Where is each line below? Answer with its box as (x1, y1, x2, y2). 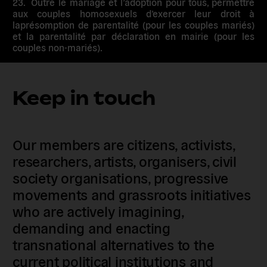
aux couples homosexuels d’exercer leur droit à (13, 7, 254, 19)
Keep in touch (13, 86, 156, 109)
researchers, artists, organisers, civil (13, 151, 237, 170)
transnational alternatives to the (13, 234, 215, 253)
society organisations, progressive (13, 167, 229, 187)
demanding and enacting (13, 218, 170, 237)
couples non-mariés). (13, 41, 103, 53)
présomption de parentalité (20, 18, 139, 30)
